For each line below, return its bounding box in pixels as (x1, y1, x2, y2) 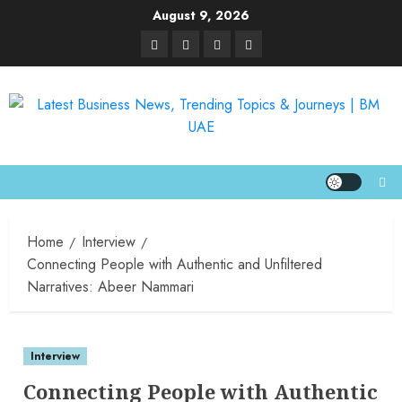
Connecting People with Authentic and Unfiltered (27, 254, 322, 275)
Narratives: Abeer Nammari (27, 276, 194, 297)
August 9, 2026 (153, 6, 249, 24)
